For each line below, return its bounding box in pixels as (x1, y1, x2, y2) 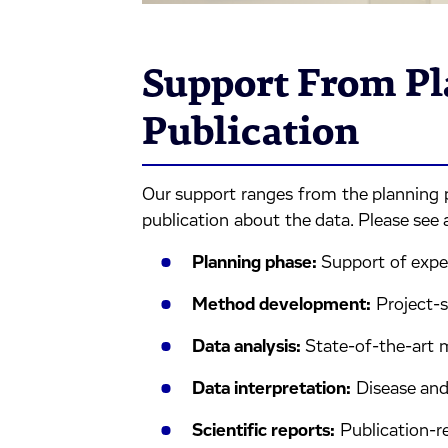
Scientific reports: (191, 422, 335, 441)
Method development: (191, 296, 371, 315)
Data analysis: (191, 338, 301, 357)
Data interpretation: (191, 380, 351, 399)
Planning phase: (191, 254, 317, 273)
